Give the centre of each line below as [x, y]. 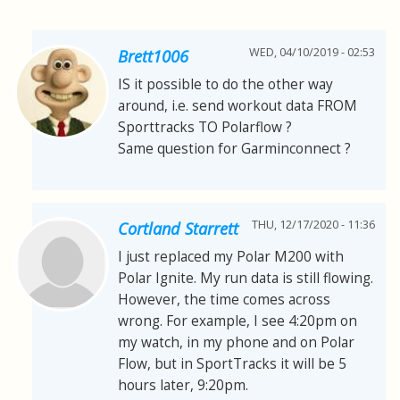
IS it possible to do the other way [225, 85]
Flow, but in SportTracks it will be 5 [232, 364]
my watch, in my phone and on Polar [236, 343]
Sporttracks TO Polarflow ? [205, 128]
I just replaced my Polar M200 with [231, 257]
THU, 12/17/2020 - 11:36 [313, 225]
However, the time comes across [224, 300]
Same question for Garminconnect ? [234, 149]
